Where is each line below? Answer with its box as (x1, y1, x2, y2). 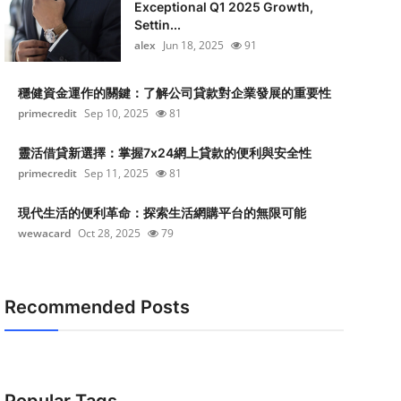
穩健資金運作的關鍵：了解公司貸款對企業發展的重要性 (17, 85, 331, 100)
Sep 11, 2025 (83, 166, 149, 181)
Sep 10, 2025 (83, 106, 149, 121)
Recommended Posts (4, 296, 190, 318)
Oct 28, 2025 (77, 226, 141, 241)
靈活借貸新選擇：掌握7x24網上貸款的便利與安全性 (17, 145, 311, 160)
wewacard (17, 226, 71, 241)
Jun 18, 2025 (162, 38, 224, 53)
